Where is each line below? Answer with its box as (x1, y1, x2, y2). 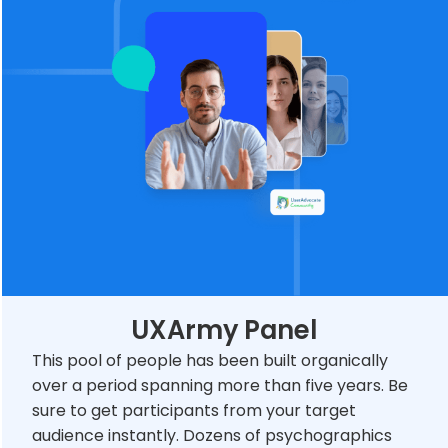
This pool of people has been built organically (32, 349, 388, 373)
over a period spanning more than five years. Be (32, 374, 408, 398)
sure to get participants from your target (32, 399, 356, 423)
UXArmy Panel (131, 312, 317, 349)
